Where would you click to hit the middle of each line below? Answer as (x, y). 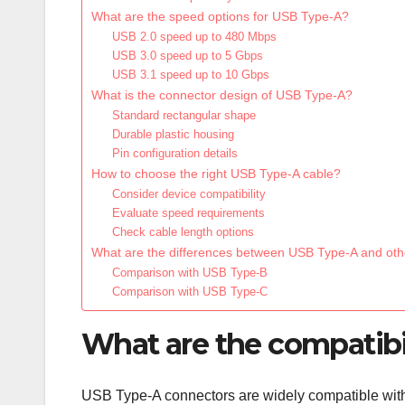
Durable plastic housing (173, 135)
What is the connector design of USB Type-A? (222, 95)
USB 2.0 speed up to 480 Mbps (194, 37)
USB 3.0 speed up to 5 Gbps (187, 56)
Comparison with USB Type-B (189, 273)
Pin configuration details (174, 154)
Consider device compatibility (188, 194)
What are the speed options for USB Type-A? (220, 17)
